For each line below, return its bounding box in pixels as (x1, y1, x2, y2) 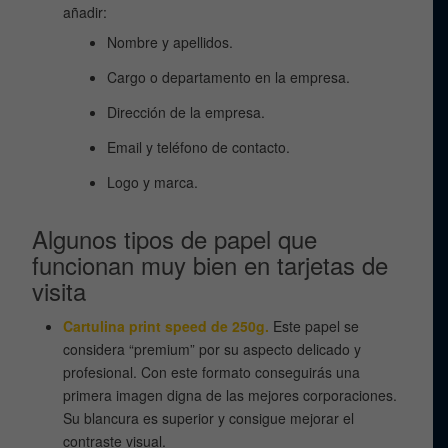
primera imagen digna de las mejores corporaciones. (63, 384, 398, 405)
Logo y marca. (107, 171, 199, 192)
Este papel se (269, 315, 360, 336)
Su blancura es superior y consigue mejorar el (63, 407, 355, 428)
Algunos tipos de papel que (32, 220, 318, 256)
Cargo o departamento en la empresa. (107, 66, 351, 87)
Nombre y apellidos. (107, 31, 234, 52)
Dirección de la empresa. (107, 101, 266, 122)
